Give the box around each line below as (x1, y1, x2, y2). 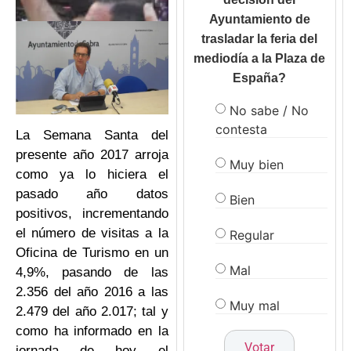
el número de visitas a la (16, 226, 168, 241)
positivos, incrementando (16, 206, 168, 222)
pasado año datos (16, 186, 168, 202)
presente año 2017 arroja (16, 147, 168, 163)
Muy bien (229, 156, 284, 172)
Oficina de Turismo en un (16, 245, 168, 261)
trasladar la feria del (201, 32, 318, 46)
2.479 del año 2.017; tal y (16, 304, 168, 320)
